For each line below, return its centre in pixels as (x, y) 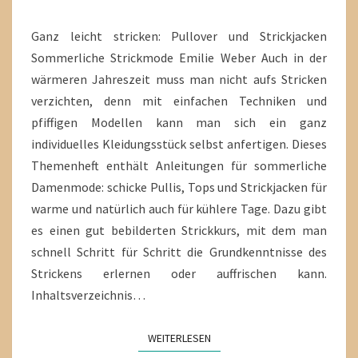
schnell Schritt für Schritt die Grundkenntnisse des (179, 251)
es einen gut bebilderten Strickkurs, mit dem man (179, 230)
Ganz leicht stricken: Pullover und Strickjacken (179, 36)
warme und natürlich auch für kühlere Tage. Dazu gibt (179, 208)
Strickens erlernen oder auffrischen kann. (179, 273)
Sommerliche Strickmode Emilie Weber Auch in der (179, 57)
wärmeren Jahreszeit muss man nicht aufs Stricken (179, 79)
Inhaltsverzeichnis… (88, 294)
